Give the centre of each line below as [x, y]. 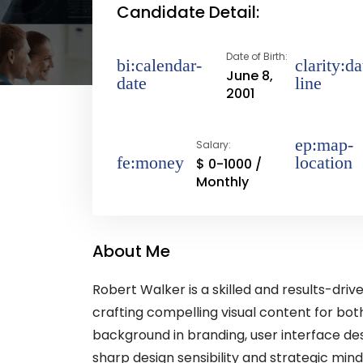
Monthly [222, 182]
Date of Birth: [256, 56]
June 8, [249, 76]
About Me [131, 251]
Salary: [214, 145]
